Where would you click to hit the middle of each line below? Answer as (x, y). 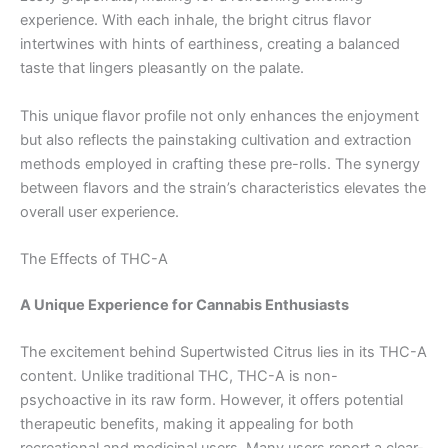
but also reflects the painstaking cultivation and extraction (216, 139)
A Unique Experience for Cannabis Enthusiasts (184, 304)
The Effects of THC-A (94, 259)
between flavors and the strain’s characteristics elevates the (223, 187)
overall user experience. (99, 211)
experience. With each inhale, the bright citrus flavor (195, 20)
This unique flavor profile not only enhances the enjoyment (219, 115)
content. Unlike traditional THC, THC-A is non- (179, 376)
